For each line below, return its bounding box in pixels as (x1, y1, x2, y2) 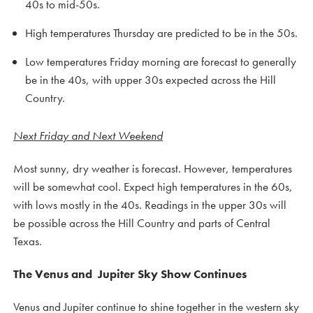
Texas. (13, 233, 42, 249)
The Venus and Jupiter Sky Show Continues (13, 265, 247, 282)
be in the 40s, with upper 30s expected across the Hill (25, 71, 276, 87)
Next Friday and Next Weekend (13, 127, 163, 143)
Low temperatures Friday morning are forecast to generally (25, 53, 296, 69)
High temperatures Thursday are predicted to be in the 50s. (25, 24, 298, 41)
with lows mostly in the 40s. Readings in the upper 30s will (13, 196, 286, 212)
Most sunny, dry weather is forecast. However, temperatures (13, 160, 292, 176)
